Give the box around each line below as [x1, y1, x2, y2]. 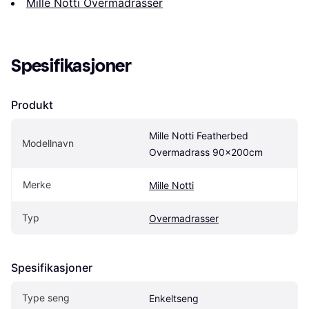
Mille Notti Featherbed [149, 129, 248, 141]
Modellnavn [22, 137, 74, 149]
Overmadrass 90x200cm [149, 146, 263, 158]
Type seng [22, 291, 70, 303]
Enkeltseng [149, 292, 199, 304]
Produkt [11, 97, 53, 112]
